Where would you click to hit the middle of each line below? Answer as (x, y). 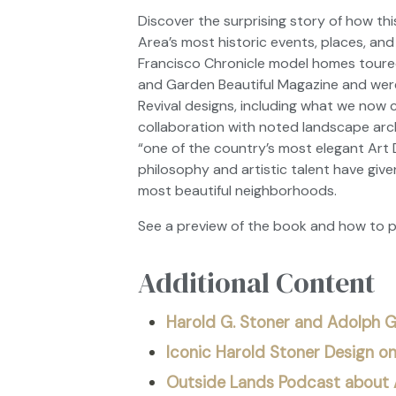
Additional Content (256, 283)
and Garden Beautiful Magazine (238, 84)
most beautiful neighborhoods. (237, 190)
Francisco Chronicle (202, 63)
